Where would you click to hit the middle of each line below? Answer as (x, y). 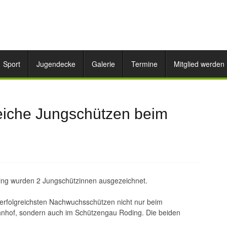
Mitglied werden (199, 64)
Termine (144, 64)
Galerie (103, 64)
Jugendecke (56, 64)
